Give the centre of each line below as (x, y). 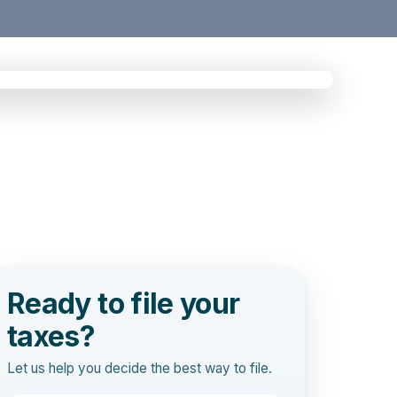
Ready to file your (124, 304)
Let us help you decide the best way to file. (140, 369)
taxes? (51, 336)
